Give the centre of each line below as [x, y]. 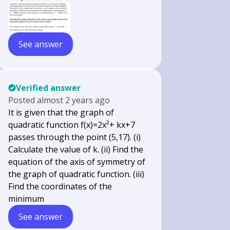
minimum [26, 199]
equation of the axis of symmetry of [77, 162]
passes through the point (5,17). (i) [75, 137]
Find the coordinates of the [60, 186]
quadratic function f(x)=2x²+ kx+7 [72, 125]
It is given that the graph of [61, 112]
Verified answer [49, 88]
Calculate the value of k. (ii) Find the [76, 149]
